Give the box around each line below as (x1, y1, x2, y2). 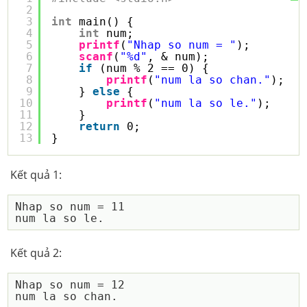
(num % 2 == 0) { (99, 62, 210, 75)
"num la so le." (154, 97, 258, 110)
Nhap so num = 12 (15, 278, 125, 291)
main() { (79, 15, 134, 28)
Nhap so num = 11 (15, 200, 125, 213)
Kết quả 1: (10, 167, 62, 182)
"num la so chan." (154, 73, 271, 86)
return (79, 120, 121, 133)
